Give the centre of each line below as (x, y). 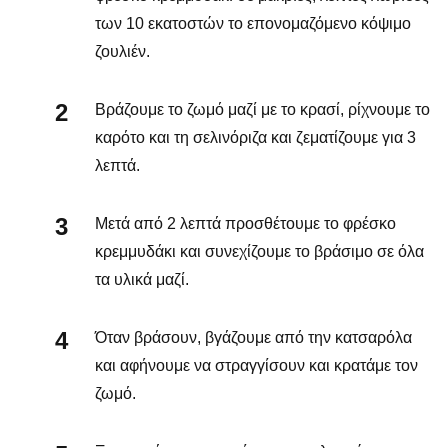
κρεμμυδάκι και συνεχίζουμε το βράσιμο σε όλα (259, 251)
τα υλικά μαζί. (142, 279)
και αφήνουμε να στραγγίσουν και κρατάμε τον (256, 365)
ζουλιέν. (122, 51)
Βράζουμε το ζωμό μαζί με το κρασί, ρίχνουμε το (262, 109)
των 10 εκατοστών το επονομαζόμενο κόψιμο (253, 23)
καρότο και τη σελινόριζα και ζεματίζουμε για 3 (255, 137)
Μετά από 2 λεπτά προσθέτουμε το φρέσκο (245, 223)
